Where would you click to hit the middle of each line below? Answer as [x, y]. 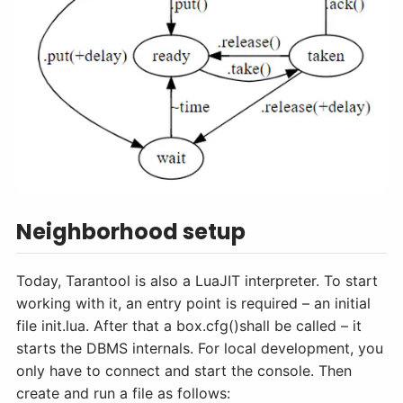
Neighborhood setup [131, 232]
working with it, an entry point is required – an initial [193, 303]
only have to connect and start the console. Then [184, 370]
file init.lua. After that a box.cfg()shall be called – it [189, 325]
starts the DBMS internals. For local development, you [200, 348]
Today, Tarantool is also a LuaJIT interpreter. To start [197, 280]
